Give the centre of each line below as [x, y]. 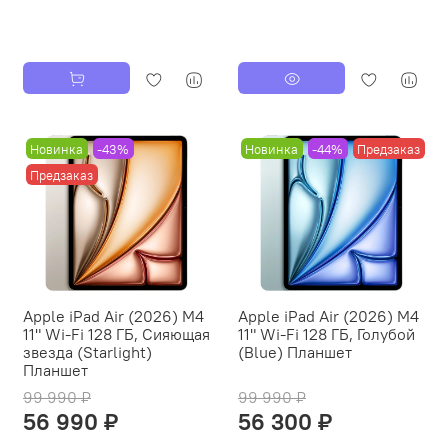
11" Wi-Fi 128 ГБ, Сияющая [116, 334]
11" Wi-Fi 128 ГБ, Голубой [326, 334]
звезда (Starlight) [87, 352]
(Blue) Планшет [295, 352]
